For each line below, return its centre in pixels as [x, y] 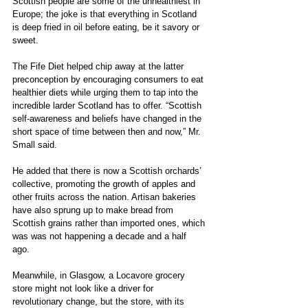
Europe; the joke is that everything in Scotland [106, 14]
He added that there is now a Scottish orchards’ [108, 170]
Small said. [35, 144]
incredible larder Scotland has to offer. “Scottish [108, 105]
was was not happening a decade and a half [101, 236]
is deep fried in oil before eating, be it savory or [107, 27]
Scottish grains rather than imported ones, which [110, 223]
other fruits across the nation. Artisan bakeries [106, 197]
